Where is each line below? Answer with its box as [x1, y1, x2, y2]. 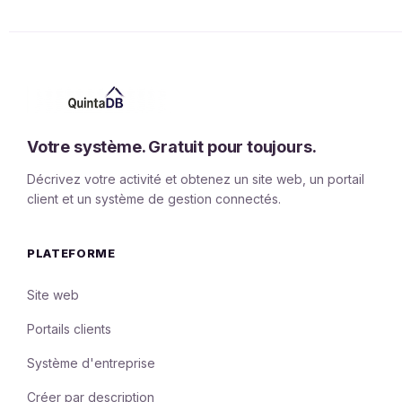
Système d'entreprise [27, 355, 155, 371]
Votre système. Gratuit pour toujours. [27, 137, 317, 157]
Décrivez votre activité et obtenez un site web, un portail [27, 171, 364, 188]
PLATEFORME [27, 246, 116, 261]
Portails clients [27, 321, 111, 337]
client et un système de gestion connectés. [27, 191, 281, 207]
